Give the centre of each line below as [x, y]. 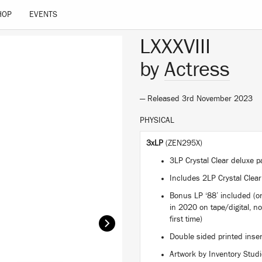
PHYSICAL [157, 120]
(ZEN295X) [184, 143]
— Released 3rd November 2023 [196, 99]
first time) [186, 219]
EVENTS [44, 15]
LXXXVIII [175, 47]
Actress [197, 70]
